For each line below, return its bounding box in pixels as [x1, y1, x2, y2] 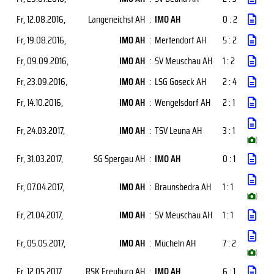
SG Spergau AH [94, 151, 145, 166]
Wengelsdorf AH [155, 95, 210, 110]
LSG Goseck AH [155, 74, 206, 89]
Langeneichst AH [88, 12, 145, 27]
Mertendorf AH [155, 32, 206, 48]
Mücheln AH [155, 235, 196, 251]
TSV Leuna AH [155, 123, 202, 138]
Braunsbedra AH [155, 179, 211, 194]
